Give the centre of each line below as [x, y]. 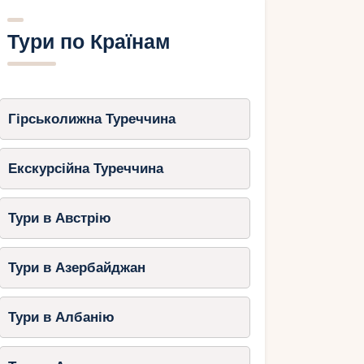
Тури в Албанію [61, 317]
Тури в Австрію [59, 218]
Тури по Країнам [89, 41]
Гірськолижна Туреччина [91, 119]
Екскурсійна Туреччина [85, 168]
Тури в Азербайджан [76, 267]
